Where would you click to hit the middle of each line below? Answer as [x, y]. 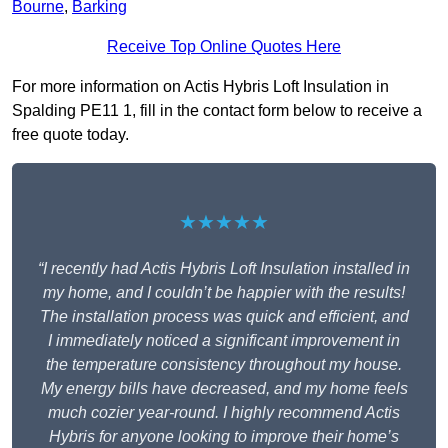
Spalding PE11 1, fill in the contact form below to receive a [217, 111]
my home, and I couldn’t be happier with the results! [224, 293]
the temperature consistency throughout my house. [224, 365]
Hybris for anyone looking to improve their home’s [224, 437]
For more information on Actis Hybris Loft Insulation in [200, 87]
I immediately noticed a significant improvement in [224, 341]
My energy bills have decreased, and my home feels [224, 389]
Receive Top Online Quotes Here [224, 47]
